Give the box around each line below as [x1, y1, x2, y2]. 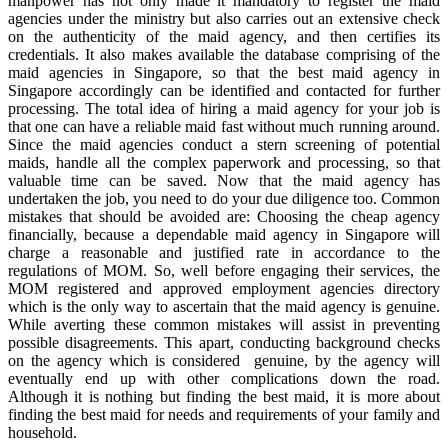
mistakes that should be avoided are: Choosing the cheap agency [8, 207, 440, 225]
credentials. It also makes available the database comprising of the [8, 45, 440, 63]
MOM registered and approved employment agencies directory [8, 279, 440, 297]
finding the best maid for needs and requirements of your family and [8, 405, 440, 423]
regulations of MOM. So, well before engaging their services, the [8, 261, 440, 279]
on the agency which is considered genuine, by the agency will [8, 351, 440, 369]
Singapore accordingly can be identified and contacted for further [8, 81, 440, 99]
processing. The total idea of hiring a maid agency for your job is [8, 99, 440, 117]
